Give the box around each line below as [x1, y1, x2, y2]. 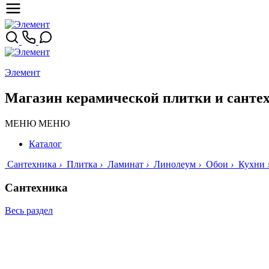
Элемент [5, 67, 40, 77]
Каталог [29, 138, 62, 149]
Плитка [67, 159, 97, 169]
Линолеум [154, 159, 196, 169]
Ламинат [107, 159, 144, 169]
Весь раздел [5, 205, 53, 216]
